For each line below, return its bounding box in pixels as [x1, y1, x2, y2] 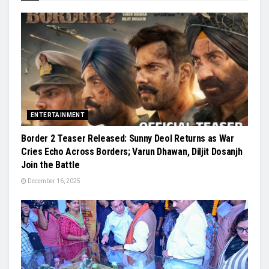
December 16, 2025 [26, 178, 80, 184]
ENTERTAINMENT [31, 112, 85, 118]
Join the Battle [21, 159, 80, 171]
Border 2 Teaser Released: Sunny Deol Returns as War [21, 133, 234, 144]
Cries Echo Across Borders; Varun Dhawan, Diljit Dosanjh [21, 146, 243, 157]
